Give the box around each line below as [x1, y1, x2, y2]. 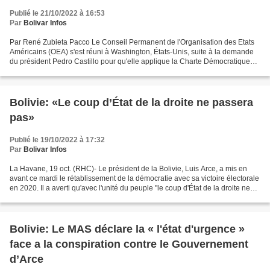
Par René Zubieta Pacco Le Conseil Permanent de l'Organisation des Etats [10, 38, 254, 46]
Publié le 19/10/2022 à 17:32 [10, 136, 105, 144]
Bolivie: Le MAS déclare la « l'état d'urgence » [10, 223, 245, 235]
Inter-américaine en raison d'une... [10, 67, 121, 75]
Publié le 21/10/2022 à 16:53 [10, 9, 105, 17]
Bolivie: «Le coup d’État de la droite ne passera [10, 96, 253, 108]
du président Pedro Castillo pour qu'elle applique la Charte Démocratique [10, 57, 250, 66]
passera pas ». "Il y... [10, 193, 76, 202]
